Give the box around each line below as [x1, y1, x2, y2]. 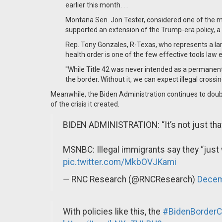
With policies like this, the [63, 207, 163, 217]
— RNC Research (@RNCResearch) [63, 174, 197, 184]
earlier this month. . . [65, 1, 128, 9]
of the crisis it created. [51, 100, 119, 108]
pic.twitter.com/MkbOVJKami [63, 157, 176, 167]
